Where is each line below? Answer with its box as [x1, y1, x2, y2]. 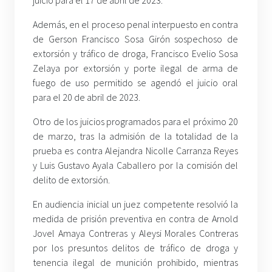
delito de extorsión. [33, 174, 110, 186]
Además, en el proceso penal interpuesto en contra [33, 18, 239, 31]
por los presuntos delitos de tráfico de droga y [33, 242, 239, 254]
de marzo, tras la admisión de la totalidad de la [33, 130, 239, 143]
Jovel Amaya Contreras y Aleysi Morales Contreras [33, 227, 239, 240]
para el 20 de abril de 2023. [33, 91, 140, 104]
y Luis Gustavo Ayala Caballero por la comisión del [33, 159, 239, 172]
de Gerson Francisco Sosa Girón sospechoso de [33, 33, 239, 46]
